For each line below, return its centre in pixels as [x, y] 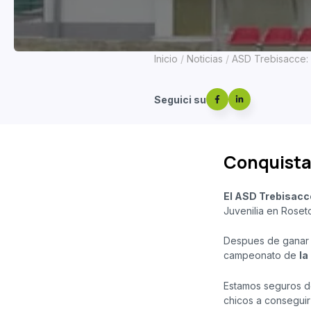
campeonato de [261, 255]
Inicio [166, 59]
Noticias [205, 59]
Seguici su [180, 99]
